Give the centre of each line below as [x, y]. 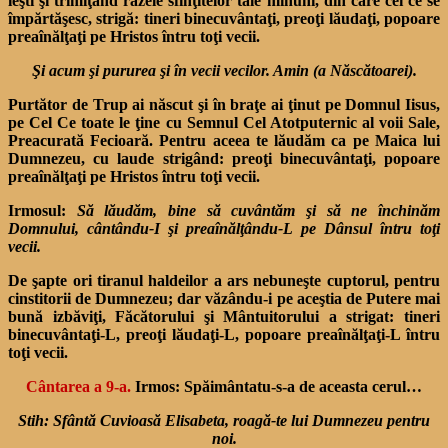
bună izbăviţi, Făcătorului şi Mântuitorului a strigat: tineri [224, 316]
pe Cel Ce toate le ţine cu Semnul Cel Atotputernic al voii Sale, [224, 122]
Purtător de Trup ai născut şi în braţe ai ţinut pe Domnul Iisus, [224, 104]
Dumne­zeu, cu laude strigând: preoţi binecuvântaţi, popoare [224, 158]
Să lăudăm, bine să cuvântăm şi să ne [227, 210]
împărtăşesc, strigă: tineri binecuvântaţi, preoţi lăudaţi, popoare [224, 18]
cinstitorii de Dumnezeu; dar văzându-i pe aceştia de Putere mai [224, 298]
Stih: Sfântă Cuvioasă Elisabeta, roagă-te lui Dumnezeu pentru [224, 420]
